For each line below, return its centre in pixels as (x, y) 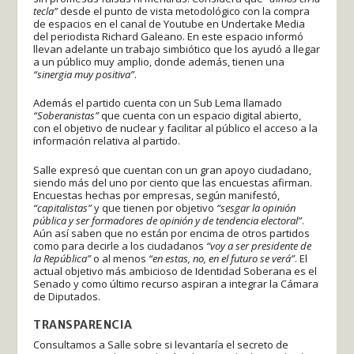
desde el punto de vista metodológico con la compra (185, 11)
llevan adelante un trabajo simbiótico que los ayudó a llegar (177, 49)
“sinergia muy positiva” (84, 74)
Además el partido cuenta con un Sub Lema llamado (158, 103)
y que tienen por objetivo (156, 208)
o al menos (121, 259)
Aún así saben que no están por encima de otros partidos (172, 233)
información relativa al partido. (107, 141)
